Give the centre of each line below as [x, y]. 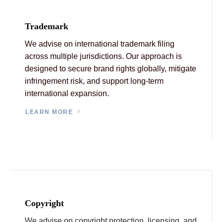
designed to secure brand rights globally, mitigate [111, 68]
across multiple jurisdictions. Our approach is [103, 56]
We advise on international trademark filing [100, 44]
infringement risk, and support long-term [94, 81]
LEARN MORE [49, 112]
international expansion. [67, 93]
